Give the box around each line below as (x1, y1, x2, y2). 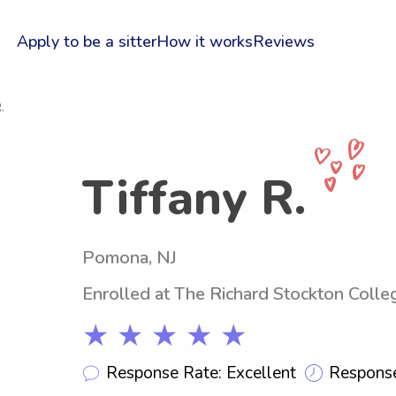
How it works (156, 31, 253, 52)
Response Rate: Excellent (106, 361, 296, 385)
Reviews (252, 31, 315, 52)
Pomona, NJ (82, 246, 177, 270)
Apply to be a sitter (16, 31, 156, 52)
